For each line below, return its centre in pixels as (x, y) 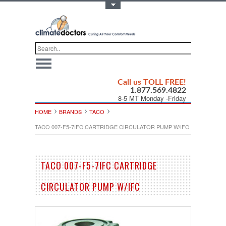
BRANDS (70, 111)
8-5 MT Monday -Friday (152, 98)
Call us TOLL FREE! (152, 82)
